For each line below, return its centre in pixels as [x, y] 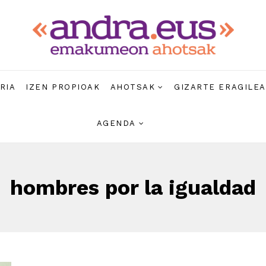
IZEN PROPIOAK [63, 87]
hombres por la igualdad [133, 188]
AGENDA [116, 123]
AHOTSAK [133, 87]
